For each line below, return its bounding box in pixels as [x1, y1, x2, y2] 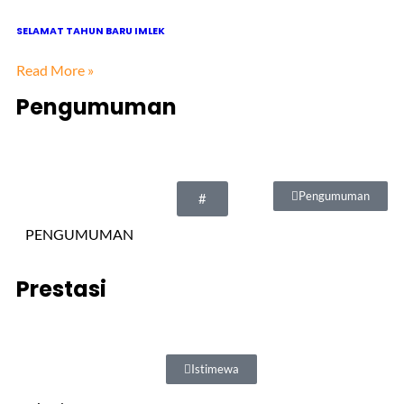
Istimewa [190, 361, 239, 376]
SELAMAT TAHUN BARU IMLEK [16, 23, 165, 38]
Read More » [16, 60, 94, 78]
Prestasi [16, 273, 106, 304]
